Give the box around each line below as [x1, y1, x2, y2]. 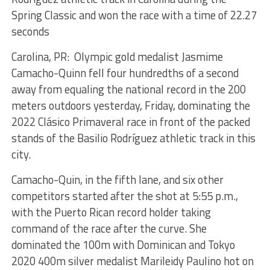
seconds [11, 23, 49, 40]
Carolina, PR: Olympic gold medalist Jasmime [11, 48, 223, 66]
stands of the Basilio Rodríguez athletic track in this [11, 130, 256, 147]
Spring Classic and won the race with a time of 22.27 [11, 7, 257, 24]
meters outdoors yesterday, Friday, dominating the [11, 97, 250, 115]
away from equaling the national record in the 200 [11, 81, 246, 98]
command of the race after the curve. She [11, 220, 207, 237]
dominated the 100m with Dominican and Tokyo [11, 236, 235, 254]
